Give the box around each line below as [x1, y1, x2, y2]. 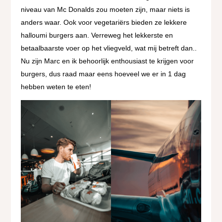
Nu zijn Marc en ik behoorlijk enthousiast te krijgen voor [21, 57, 194, 65]
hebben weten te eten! [21, 83, 92, 91]
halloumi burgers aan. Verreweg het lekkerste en [21, 31, 173, 40]
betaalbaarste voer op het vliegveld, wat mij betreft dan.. [21, 44, 197, 53]
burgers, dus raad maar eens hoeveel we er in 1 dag [21, 70, 186, 78]
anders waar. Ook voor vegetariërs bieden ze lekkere [21, 18, 187, 27]
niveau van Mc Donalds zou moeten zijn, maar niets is [21, 5, 190, 14]
